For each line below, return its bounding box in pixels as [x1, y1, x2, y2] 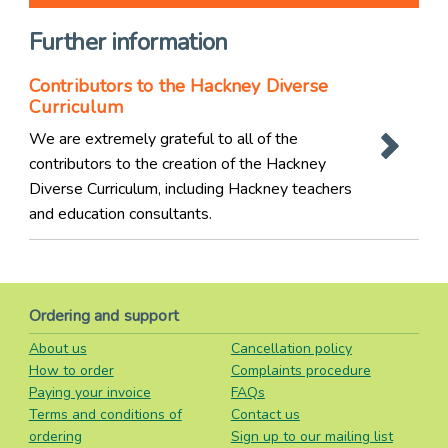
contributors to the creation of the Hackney [28, 152, 326, 175]
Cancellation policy [230, 339, 352, 359]
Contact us [230, 405, 300, 425]
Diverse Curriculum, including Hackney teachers [28, 177, 352, 200]
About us [28, 339, 87, 359]
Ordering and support [28, 305, 179, 328]
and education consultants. [28, 202, 216, 225]
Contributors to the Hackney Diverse [28, 73, 328, 98]
